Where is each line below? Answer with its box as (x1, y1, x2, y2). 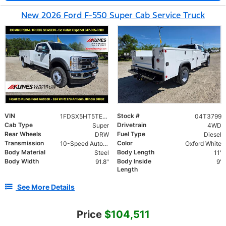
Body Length (117, 148, 154, 156)
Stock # (117, 111, 140, 120)
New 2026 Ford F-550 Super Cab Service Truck (21, 9, 205, 21)
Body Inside (117, 157, 151, 165)
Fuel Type (117, 130, 145, 138)
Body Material (5, 148, 45, 156)
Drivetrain (117, 121, 146, 129)
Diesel (203, 130, 221, 138)
